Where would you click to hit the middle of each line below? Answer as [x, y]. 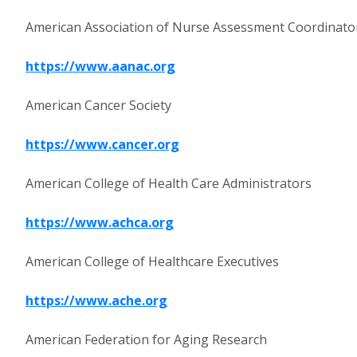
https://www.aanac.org [100, 66]
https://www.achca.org [100, 222]
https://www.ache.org [96, 300]
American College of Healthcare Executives [152, 261]
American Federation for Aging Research [146, 339]
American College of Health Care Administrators [169, 183]
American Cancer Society [98, 105]
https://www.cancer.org [102, 144]
